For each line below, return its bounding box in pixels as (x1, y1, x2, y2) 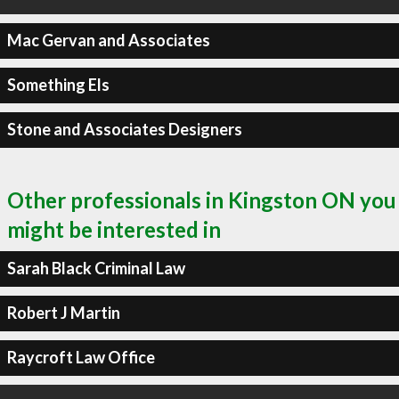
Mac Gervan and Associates (6, 30, 210, 50)
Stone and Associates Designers (6, 119, 242, 139)
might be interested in (7, 216, 221, 242)
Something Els (6, 75, 110, 94)
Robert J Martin (6, 303, 120, 322)
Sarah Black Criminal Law (6, 258, 185, 278)
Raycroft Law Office (6, 347, 155, 367)
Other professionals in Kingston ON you (7, 186, 396, 213)
